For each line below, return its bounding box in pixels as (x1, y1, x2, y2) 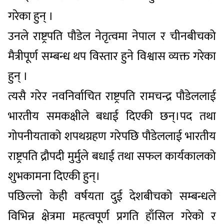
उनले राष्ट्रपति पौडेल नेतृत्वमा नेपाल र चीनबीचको (8, 26, 216, 46)
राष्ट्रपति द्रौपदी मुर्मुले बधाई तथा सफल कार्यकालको (8, 146, 216, 166)
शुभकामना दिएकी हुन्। (8, 166, 100, 186)
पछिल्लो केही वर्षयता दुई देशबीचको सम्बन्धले (8, 186, 216, 206)
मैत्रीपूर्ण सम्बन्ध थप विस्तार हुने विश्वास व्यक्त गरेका (8, 46, 216, 66)
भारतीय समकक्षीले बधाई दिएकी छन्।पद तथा (8, 106, 216, 126)
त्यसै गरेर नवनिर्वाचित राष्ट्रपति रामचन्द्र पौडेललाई (8, 86, 216, 106)
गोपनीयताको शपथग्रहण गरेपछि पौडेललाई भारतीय (8, 126, 216, 146)
